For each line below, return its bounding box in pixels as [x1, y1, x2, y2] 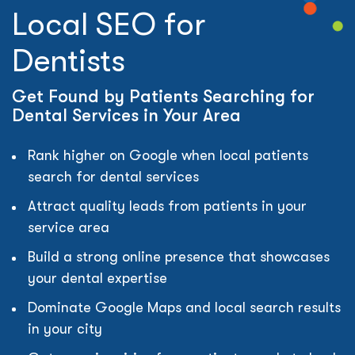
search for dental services [28, 169, 199, 185]
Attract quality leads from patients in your [28, 198, 307, 214]
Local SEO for [12, 6, 205, 43]
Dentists [12, 43, 125, 79]
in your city [28, 321, 102, 337]
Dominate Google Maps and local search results [28, 300, 341, 315]
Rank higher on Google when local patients [28, 147, 308, 163]
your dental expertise [28, 270, 167, 286]
